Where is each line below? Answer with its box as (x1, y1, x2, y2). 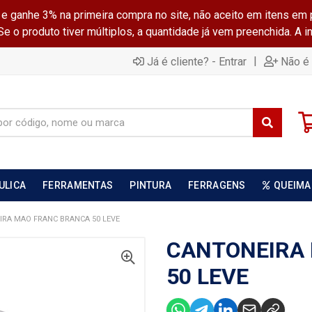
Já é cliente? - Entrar (147, 54, 247, 68)
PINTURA (130, 180, 172, 191)
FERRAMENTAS (42, 180, 114, 191)
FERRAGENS (188, 180, 246, 191)
